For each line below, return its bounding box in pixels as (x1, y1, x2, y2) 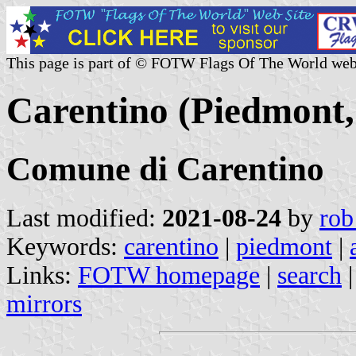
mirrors (6, 289, 82, 318)
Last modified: (6, 203, 162, 232)
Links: (6, 261, 78, 289)
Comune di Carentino (6, 149, 324, 188)
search (277, 261, 342, 289)
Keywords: (6, 232, 124, 261)
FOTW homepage (78, 261, 260, 289)
